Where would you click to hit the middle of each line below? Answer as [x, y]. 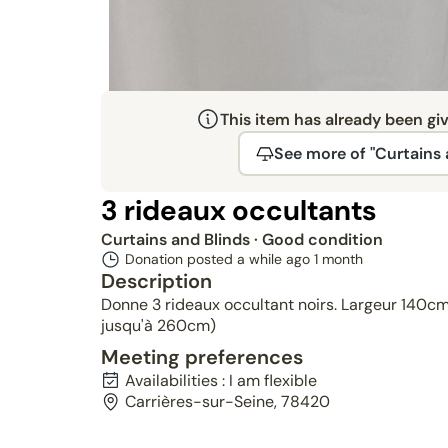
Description [156, 281]
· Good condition [318, 239]
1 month [338, 259]
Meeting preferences [201, 357]
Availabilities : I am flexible [220, 380]
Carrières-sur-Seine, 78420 [227, 401]
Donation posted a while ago [219, 259]
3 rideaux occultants [238, 210]
